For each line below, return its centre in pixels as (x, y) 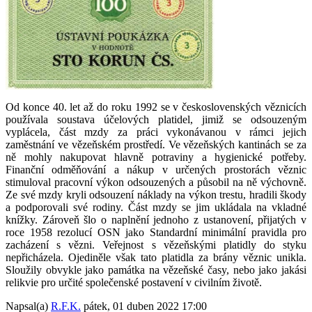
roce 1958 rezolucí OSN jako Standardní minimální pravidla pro (156, 232)
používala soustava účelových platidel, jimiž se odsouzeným (156, 119)
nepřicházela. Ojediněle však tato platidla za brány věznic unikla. (156, 257)
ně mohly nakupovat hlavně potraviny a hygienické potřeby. (156, 157)
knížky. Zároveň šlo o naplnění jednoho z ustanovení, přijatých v (156, 219)
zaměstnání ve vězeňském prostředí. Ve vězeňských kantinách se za (156, 144)
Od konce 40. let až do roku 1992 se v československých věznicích (156, 107)
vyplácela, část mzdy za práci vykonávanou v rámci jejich (156, 132)
